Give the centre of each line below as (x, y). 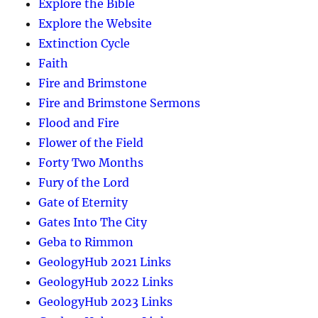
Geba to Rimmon (86, 242)
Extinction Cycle (84, 43)
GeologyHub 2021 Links (105, 262)
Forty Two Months (91, 162)
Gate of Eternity (83, 202)
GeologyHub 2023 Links (106, 301)
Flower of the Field (91, 142)
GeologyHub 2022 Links (106, 281)
